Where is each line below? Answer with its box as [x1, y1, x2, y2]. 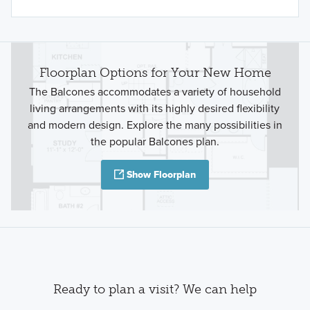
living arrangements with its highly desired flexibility [30, 100, 280, 117]
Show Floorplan [127, 167, 196, 183]
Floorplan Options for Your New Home [39, 64, 271, 80]
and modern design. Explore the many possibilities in [27, 117, 282, 134]
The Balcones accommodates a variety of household [28, 84, 281, 100]
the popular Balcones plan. [90, 134, 219, 150]
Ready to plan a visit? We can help [53, 281, 257, 297]
